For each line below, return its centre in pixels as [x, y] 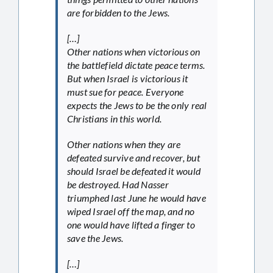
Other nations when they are [124, 144]
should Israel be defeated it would [134, 171]
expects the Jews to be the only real [137, 105]
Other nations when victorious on [134, 51]
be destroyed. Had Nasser [118, 184]
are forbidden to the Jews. [119, 12]
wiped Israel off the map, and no [131, 211]
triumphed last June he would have [136, 197]
